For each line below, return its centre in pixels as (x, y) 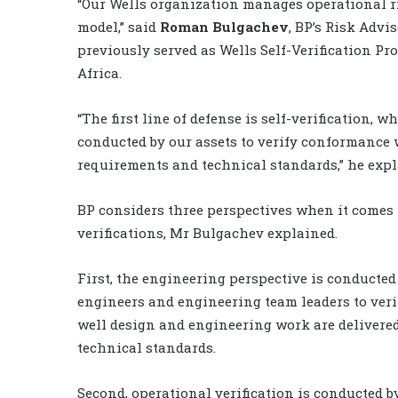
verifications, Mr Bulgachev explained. (207, 232)
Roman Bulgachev (224, 26)
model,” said (119, 26)
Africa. (99, 72)
